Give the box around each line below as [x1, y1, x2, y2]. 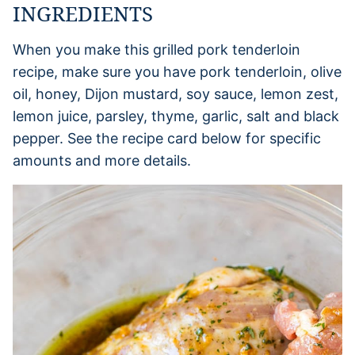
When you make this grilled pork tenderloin [13, 40, 300, 58]
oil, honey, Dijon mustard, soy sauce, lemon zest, [13, 85, 338, 102]
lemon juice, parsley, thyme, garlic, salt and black [13, 107, 339, 124]
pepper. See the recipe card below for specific [13, 129, 321, 147]
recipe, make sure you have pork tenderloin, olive [13, 63, 342, 80]
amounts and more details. [13, 151, 191, 169]
